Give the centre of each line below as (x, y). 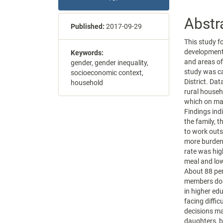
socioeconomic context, (107, 73)
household (87, 83)
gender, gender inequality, (110, 63)
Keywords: (87, 53)
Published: (88, 26)
